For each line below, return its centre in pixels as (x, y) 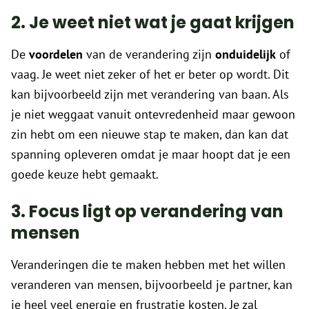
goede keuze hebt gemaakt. (85, 175)
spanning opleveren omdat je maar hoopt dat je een (151, 154)
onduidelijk (246, 54)
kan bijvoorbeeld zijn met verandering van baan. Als (150, 94)
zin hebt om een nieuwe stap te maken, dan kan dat (150, 134)
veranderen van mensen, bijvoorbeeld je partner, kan (152, 285)
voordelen (56, 54)
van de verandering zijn (149, 54)
